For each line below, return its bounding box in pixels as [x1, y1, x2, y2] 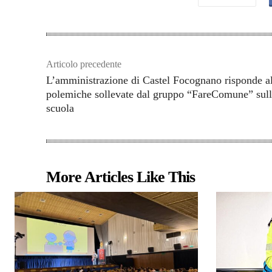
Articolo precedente [46, 59, 121, 70]
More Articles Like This [46, 168, 195, 186]
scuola [46, 102, 74, 115]
